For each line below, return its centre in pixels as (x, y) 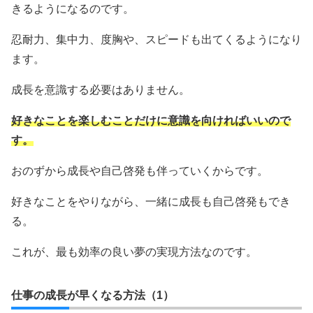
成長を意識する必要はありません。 (101, 89)
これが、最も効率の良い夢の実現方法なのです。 (134, 252)
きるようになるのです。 (73, 8)
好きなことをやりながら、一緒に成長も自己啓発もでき (151, 201)
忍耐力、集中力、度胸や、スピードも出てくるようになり (156, 39)
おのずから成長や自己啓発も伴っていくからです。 (140, 170)
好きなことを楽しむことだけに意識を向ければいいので (151, 120)
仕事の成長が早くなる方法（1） (93, 295)
